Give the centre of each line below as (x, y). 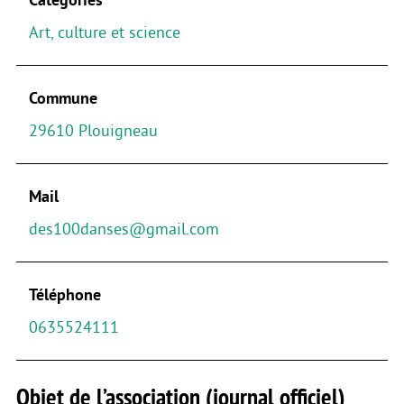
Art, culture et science (104, 32)
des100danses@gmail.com (124, 229)
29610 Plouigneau (93, 130)
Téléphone (64, 294)
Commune (63, 98)
